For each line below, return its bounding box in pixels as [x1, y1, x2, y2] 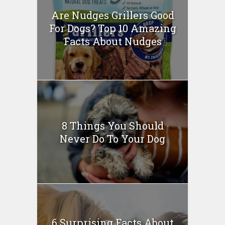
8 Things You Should [61, 119, 164, 132]
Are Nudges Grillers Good [51, 9, 174, 22]
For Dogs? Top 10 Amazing [49, 22, 176, 35]
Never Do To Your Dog [60, 132, 165, 145]
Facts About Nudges [63, 35, 162, 48]
